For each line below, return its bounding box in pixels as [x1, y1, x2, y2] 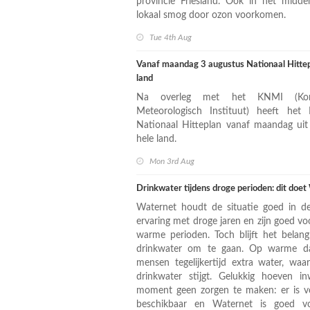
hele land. [136, 134, 176, 144]
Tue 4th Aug [149, 33, 192, 42]
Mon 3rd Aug [149, 157, 194, 165]
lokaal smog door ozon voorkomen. [136, 10, 286, 20]
